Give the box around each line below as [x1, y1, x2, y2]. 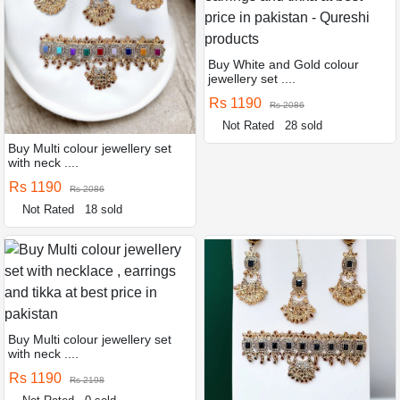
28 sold [285, 118, 323, 132]
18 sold [85, 202, 123, 216]
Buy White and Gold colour [208, 56, 359, 71]
